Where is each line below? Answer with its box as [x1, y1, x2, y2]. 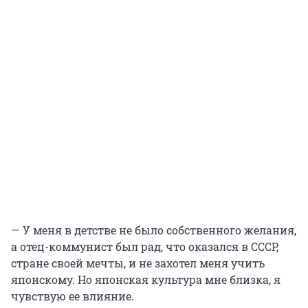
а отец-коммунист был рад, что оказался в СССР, [11, 239, 278, 254]
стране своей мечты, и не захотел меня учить [11, 255, 265, 270]
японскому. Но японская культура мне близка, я [11, 272, 280, 287]
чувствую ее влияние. [11, 288, 134, 303]
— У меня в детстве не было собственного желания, [11, 222, 296, 237]
